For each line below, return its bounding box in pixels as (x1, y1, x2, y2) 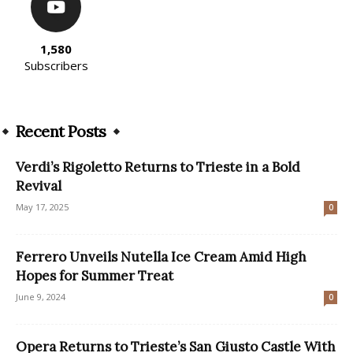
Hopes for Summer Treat (16, 266, 173, 284)
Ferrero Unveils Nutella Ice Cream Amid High (16, 247, 307, 266)
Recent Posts (16, 121, 106, 141)
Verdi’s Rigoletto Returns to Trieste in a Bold (16, 158, 300, 176)
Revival (16, 176, 61, 195)
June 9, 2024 (16, 290, 65, 303)
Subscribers (24, 57, 88, 73)
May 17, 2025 (16, 200, 69, 213)
